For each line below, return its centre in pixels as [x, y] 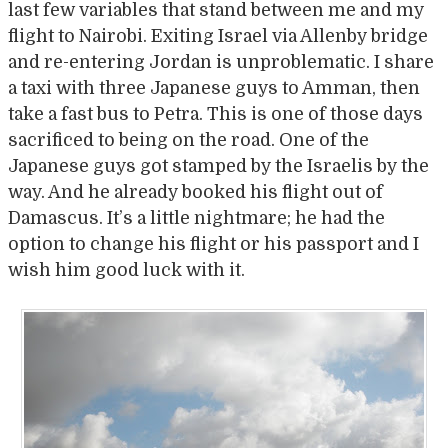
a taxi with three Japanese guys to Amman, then [214, 88]
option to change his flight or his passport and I [213, 244]
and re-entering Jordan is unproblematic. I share [221, 62]
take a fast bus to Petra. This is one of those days [215, 114]
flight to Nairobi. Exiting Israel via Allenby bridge [218, 36]
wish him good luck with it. [126, 270]
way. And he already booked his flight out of [195, 192]
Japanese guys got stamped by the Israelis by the [218, 166]
